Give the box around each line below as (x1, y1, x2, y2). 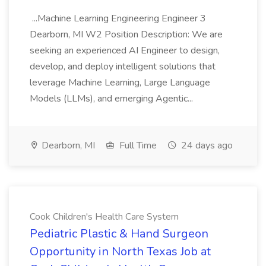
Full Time (117, 139, 157, 152)
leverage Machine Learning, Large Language (30, 76, 210, 89)
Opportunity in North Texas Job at (30, 243, 211, 259)
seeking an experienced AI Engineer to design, (30, 44, 220, 57)
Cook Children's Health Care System (30, 210, 179, 223)
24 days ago (179, 139, 233, 152)
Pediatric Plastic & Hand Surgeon (30, 226, 208, 242)
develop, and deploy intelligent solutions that (30, 60, 216, 73)
